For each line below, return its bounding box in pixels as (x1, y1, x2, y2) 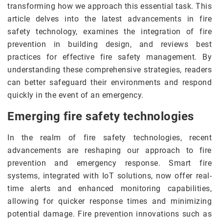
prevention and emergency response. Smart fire (7, 158, 212, 168)
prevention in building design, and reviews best (7, 40, 212, 49)
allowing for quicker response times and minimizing (7, 197, 212, 206)
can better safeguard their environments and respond (7, 78, 212, 88)
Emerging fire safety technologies (7, 109, 194, 124)
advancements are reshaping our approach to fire (7, 146, 212, 155)
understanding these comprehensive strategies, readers (7, 65, 212, 75)
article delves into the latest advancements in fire (7, 14, 212, 24)
